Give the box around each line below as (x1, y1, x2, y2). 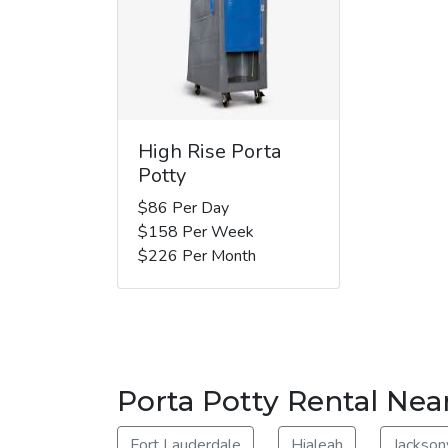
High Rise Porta (138, 137, 281, 165)
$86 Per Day (138, 196, 229, 219)
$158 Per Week (138, 220, 254, 243)
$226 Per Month (138, 244, 256, 267)
